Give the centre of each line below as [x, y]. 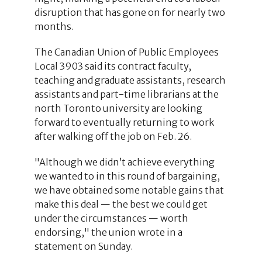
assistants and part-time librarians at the [126, 94]
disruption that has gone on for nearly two [130, 12]
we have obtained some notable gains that [129, 190]
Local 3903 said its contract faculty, [113, 66]
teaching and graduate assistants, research [130, 80]
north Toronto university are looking [118, 108]
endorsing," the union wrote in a [108, 232]
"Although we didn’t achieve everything [124, 162]
